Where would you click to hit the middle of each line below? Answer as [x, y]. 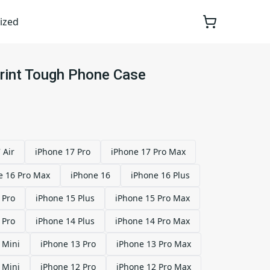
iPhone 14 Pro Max [152, 221]
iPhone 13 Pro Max [154, 244]
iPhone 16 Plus [160, 175]
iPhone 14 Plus [65, 221]
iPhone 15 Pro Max [152, 198]
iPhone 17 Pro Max [148, 152]
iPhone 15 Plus [65, 198]
